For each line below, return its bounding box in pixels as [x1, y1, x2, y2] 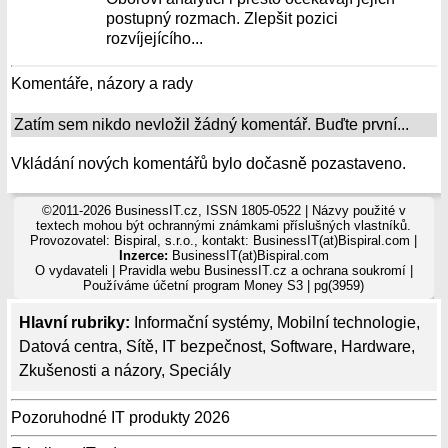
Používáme [83, 278, 154, 293]
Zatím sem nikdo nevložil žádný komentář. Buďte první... [14, 116, 409, 133]
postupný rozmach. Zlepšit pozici [106, 10, 339, 27]
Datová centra [19, 338, 118, 355]
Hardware [341, 338, 411, 355]
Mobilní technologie [277, 314, 416, 331]
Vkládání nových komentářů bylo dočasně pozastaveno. [11, 155, 406, 172]
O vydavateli [34, 263, 108, 278]
